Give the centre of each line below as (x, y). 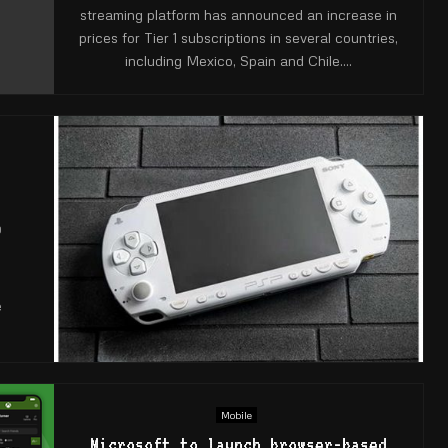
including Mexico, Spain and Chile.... (238, 60)
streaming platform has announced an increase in (238, 14)
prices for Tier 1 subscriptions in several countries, (238, 37)
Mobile (236, 414)
